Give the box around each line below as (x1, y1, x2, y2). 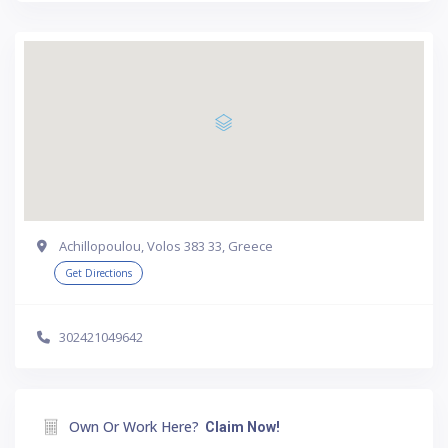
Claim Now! (205, 418, 280, 435)
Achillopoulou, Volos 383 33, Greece (59, 236, 273, 255)
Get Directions (65, 265, 132, 280)
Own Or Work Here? (69, 416, 199, 436)
